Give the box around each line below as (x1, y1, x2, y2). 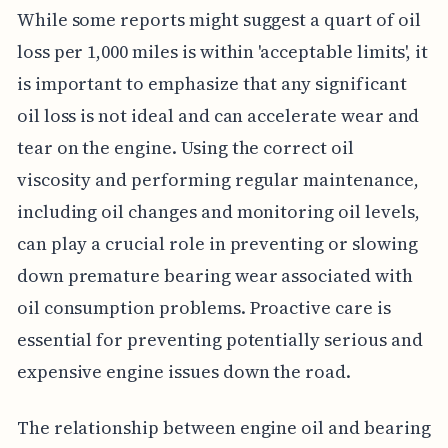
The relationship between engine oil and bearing (16, 414, 431, 440)
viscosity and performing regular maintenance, (16, 166, 419, 192)
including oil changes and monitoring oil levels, (16, 198, 420, 224)
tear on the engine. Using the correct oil (16, 134, 354, 160)
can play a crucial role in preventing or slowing (16, 230, 418, 256)
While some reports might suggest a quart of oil (16, 6, 421, 32)
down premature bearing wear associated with (16, 262, 413, 288)
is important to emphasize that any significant (16, 70, 407, 96)
